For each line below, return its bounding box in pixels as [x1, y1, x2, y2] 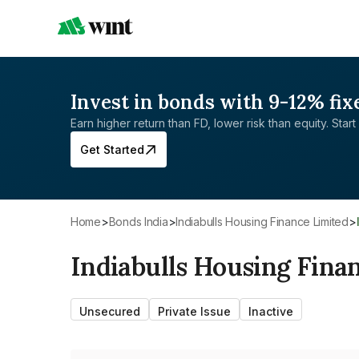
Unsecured [79, 305, 140, 318]
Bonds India [115, 215, 168, 228]
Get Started [80, 143, 144, 156]
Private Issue [158, 305, 231, 318]
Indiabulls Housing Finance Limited [178, 215, 349, 228]
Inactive [248, 305, 293, 318]
